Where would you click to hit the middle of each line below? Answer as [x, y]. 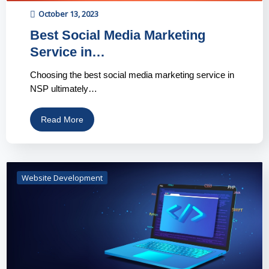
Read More [62, 119]
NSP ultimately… [64, 88]
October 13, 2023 [68, 14]
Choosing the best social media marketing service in [132, 74]
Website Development [62, 177]
